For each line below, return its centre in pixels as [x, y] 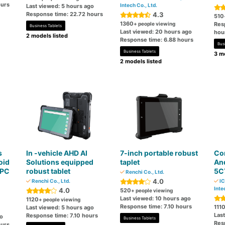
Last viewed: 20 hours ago [156, 32]
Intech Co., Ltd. [138, 5]
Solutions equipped [60, 162]
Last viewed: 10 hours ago [155, 198]
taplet [130, 162]
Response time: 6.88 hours [156, 40]
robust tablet [48, 171]
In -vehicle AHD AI [57, 153]
